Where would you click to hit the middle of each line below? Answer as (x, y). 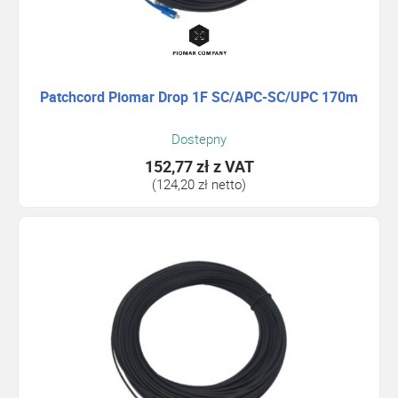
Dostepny (199, 139)
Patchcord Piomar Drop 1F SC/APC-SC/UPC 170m (199, 96)
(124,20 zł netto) (199, 184)
